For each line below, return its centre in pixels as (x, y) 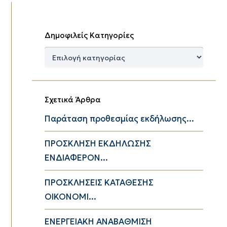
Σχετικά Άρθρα (72, 99)
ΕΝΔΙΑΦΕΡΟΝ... (76, 158)
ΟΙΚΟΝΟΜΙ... (70, 197)
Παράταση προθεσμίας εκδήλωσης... (119, 119)
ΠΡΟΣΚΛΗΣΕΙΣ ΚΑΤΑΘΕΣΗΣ (99, 182)
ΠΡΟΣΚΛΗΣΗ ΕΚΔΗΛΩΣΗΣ (98, 143)
